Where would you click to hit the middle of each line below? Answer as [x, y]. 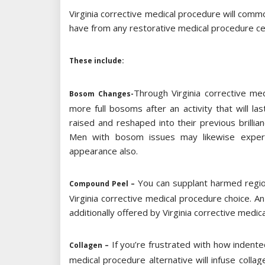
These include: [97, 61]
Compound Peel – [102, 184]
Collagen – [89, 245]
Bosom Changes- [101, 94]
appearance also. [104, 151]
